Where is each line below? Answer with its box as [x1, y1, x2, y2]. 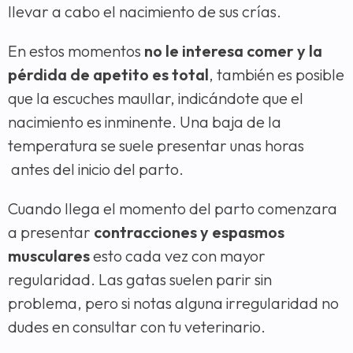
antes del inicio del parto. [8, 158, 184, 179]
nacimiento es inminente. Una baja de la [8, 111, 281, 132]
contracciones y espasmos [94, 221, 284, 242]
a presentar [8, 221, 94, 242]
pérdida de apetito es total [8, 64, 209, 84]
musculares [8, 245, 90, 266]
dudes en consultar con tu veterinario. [8, 316, 266, 336]
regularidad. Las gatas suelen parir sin [8, 269, 272, 289]
